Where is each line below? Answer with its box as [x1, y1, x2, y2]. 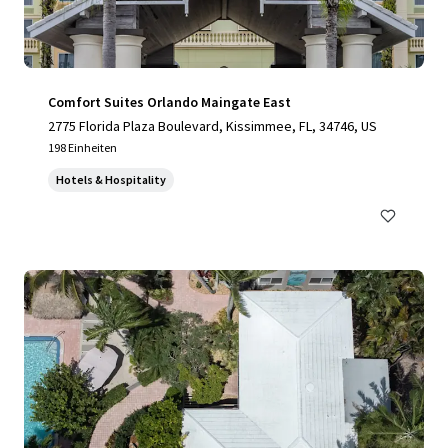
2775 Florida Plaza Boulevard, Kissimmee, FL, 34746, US [48, 117, 377, 135]
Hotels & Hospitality [56, 172, 166, 187]
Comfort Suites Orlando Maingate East [48, 93, 291, 111]
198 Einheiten [48, 140, 117, 155]
